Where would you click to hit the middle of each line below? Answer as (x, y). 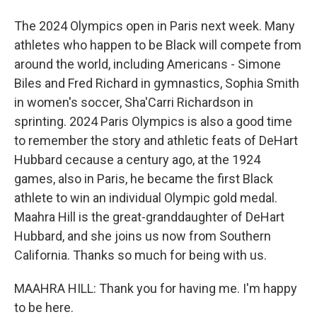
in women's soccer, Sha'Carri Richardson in (134, 102)
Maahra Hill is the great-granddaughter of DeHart (149, 217)
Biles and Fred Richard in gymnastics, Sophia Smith (157, 83)
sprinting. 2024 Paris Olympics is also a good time (153, 121)
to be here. (44, 307)
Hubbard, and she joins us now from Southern (143, 236)
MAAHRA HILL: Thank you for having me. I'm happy (156, 288)
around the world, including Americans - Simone (148, 64)
